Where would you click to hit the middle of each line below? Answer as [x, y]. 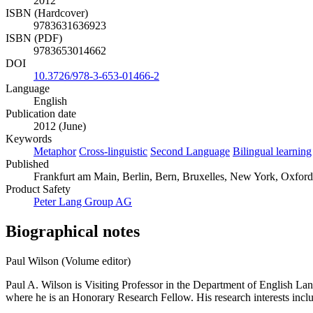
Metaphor [55, 152]
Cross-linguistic [113, 152]
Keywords [29, 139]
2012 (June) [60, 126]
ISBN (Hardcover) [47, 13]
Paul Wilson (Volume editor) [68, 261]
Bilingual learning [272, 152]
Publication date [41, 114]
